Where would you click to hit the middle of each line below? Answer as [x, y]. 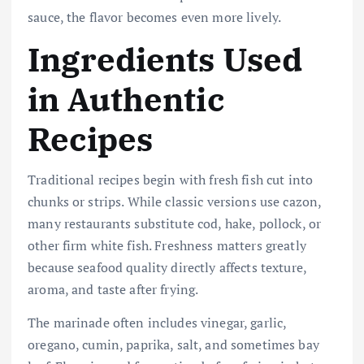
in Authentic [126, 99]
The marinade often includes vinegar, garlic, [157, 323]
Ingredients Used [165, 59]
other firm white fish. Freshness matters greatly [167, 245]
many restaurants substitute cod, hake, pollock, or [175, 223]
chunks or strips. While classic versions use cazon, [175, 201]
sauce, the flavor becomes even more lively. [155, 17]
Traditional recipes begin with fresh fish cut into [171, 179]
